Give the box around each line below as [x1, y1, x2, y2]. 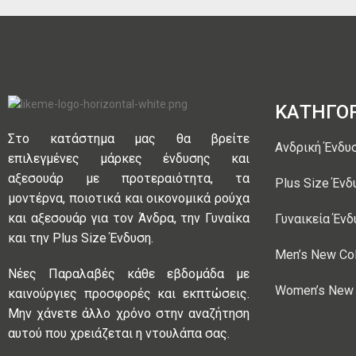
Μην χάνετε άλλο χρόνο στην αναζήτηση [8, 306, 250, 322]
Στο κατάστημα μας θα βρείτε [8, 131, 250, 147]
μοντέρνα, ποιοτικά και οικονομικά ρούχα [8, 191, 250, 207]
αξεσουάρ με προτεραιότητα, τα [8, 171, 250, 187]
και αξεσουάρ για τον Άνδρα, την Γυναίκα [8, 211, 250, 226]
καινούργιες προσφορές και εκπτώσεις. [8, 286, 250, 302]
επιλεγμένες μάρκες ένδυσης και [8, 151, 250, 167]
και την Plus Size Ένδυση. [8, 230, 153, 246]
